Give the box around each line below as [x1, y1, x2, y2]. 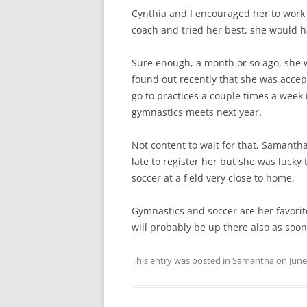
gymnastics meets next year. [132, 106, 262, 119]
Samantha [232, 254, 274, 267]
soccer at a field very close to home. [132, 171, 295, 184]
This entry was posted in [132, 254, 232, 267]
